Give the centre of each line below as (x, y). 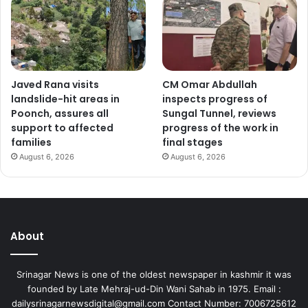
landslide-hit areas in (65, 99)
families (31, 142)
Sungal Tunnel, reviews (220, 113)
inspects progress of (215, 99)
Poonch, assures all (60, 113)
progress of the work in (221, 128)
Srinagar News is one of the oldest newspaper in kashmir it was (154, 274)
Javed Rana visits (55, 84)
